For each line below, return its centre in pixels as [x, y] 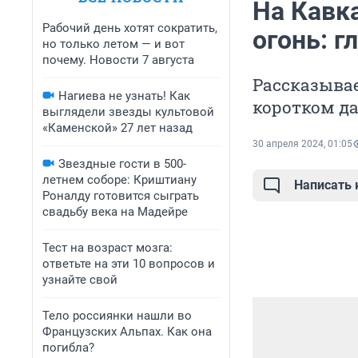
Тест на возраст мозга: [107, 248]
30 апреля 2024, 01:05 [302, 144]
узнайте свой [80, 280]
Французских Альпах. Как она [127, 332]
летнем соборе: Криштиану [119, 180]
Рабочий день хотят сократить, [130, 28]
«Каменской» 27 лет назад [117, 128]
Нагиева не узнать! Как [124, 96]
